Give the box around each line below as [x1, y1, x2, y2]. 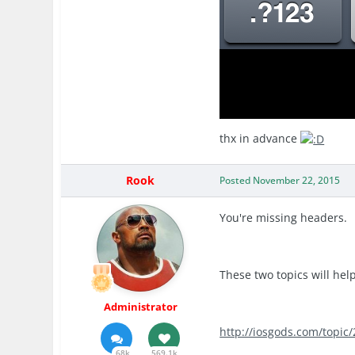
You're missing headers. [219, 210, 348, 226]
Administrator [103, 300, 177, 315]
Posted [219, 174, 254, 188]
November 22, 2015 [253, 174, 341, 188]
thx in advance [219, 131, 301, 147]
